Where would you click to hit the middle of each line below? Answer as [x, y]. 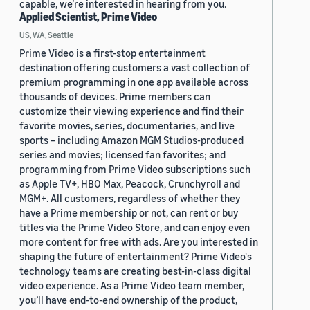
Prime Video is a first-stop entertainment [112, 53]
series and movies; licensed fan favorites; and [122, 155]
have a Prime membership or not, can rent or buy [129, 213]
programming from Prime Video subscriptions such [135, 169]
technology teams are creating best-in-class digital [135, 271]
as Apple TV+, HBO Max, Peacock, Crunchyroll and [130, 184]
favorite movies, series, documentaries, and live [127, 126]
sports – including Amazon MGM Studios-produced [131, 140]
